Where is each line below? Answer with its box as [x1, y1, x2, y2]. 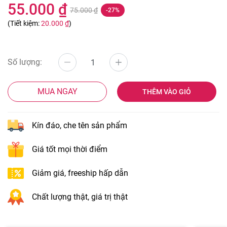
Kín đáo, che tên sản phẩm [32, 121, 127, 130]
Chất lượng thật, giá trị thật [32, 192, 128, 202]
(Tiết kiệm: [8, 19, 41, 27]
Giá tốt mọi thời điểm [32, 144, 107, 154]
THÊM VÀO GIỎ [142, 88, 191, 96]
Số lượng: [8, 57, 42, 67]
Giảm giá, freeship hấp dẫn [32, 168, 128, 178]
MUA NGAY [37, 87, 78, 96]
